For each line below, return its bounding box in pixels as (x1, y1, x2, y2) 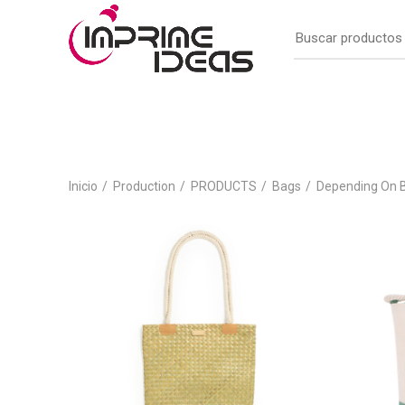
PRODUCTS (191, 178, 257, 193)
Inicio (69, 178, 98, 193)
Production (113, 178, 175, 193)
